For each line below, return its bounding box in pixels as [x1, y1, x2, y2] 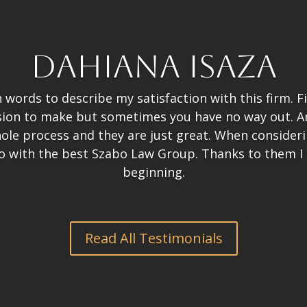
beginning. [122, 164, 185, 181]
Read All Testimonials [84, 228, 223, 247]
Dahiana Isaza [30, 48, 277, 86]
